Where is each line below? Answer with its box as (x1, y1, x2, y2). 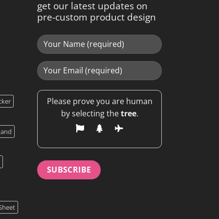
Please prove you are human (46, 95, 153, 107)
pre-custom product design (37, 10, 156, 24)
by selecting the (61, 108, 119, 119)
